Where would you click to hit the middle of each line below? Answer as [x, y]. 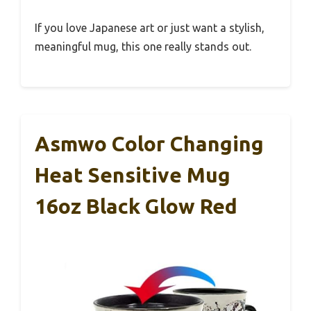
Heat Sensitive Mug [133, 175]
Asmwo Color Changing [149, 143]
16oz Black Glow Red [136, 206]
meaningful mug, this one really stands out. [143, 46]
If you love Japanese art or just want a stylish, [150, 27]
